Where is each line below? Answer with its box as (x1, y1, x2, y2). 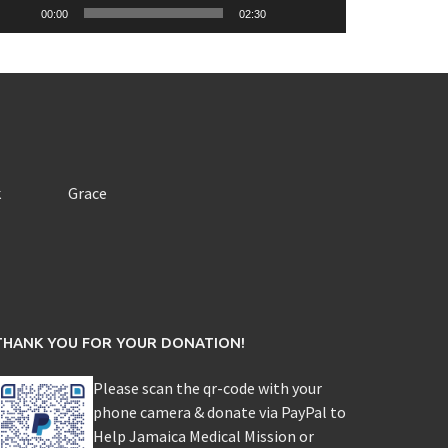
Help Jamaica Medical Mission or (92, 425, 314, 446)
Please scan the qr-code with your (92, 377, 322, 398)
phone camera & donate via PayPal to (92, 401, 346, 422)
